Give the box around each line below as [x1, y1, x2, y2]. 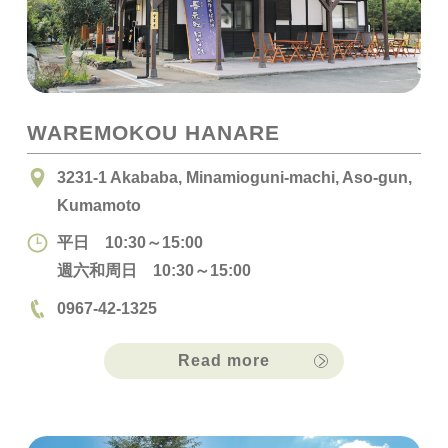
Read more [178, 351, 270, 369]
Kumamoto [56, 196, 141, 215]
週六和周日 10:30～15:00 [56, 261, 251, 280]
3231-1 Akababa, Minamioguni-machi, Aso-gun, [56, 168, 412, 187]
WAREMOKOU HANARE [26, 120, 280, 144]
